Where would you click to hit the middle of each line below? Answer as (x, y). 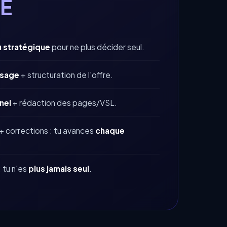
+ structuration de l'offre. (66, 75)
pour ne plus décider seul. (97, 47)
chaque (110, 131)
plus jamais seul (59, 169)
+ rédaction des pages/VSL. (64, 103)
